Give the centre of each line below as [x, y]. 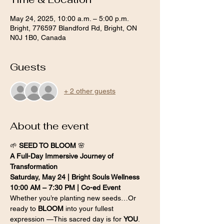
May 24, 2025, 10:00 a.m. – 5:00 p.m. [69, 18]
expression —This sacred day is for [67, 219]
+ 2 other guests [90, 91]
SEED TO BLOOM [47, 145]
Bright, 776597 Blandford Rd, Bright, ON [73, 28]
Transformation [34, 166]
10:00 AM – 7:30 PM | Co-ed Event [65, 187]
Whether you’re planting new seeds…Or [74, 198]
